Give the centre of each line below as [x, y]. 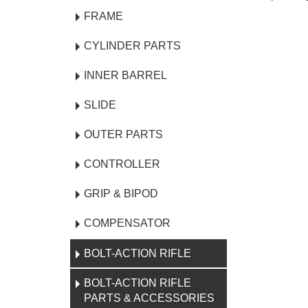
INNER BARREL [125, 75]
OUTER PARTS [123, 134]
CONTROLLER [122, 164]
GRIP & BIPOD [121, 194]
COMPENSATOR [127, 223]
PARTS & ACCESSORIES [149, 298]
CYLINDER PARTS [132, 46]
